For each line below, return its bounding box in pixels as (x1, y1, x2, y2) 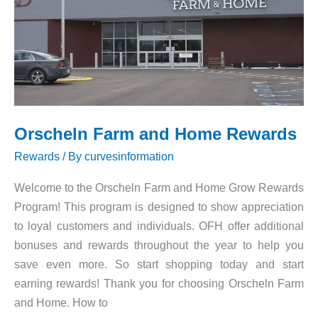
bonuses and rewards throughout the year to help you (14, 238, 304, 252)
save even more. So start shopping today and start (14, 258, 304, 271)
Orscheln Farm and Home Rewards (14, 124, 297, 143)
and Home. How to (14, 296, 108, 309)
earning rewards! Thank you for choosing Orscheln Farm (14, 277, 304, 290)
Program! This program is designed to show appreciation (14, 200, 304, 214)
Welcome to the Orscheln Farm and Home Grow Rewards (14, 181, 304, 194)
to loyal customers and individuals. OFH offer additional (14, 219, 304, 233)
